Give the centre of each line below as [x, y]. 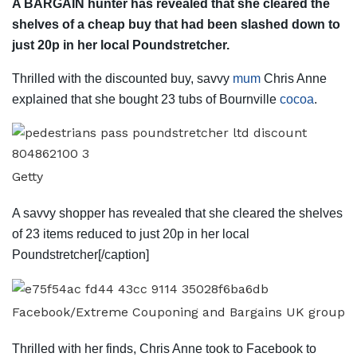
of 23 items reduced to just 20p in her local [131, 233]
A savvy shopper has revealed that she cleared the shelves [177, 213]
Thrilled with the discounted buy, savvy [122, 78]
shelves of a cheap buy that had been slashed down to [176, 24]
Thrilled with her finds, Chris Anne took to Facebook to [164, 348]
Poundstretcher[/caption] [80, 254]
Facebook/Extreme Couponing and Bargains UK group [178, 312]
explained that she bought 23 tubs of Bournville [146, 99]
